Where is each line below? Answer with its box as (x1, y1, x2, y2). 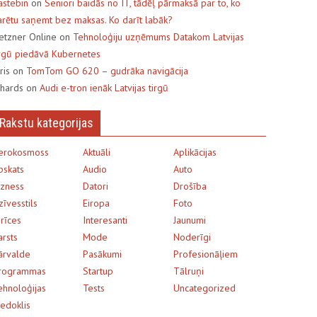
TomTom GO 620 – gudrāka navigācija (26, 64, 189, 77)
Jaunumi (173, 213, 206, 226)
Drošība (173, 179, 207, 192)
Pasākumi (82, 247, 122, 260)
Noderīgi (173, 230, 211, 243)
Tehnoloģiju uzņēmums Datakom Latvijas (73, 30, 245, 43)
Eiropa (82, 196, 110, 209)
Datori (82, 179, 108, 192)
